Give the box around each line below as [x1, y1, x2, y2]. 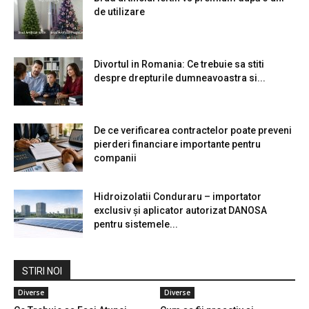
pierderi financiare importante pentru [94, 139, 261, 150]
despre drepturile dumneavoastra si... [94, 72, 266, 84]
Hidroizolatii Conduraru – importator [94, 191, 261, 203]
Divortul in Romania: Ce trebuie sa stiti [94, 59, 264, 70]
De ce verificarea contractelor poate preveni [94, 125, 292, 137]
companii [94, 152, 137, 164]
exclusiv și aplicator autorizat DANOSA [94, 205, 267, 217]
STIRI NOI [22, 266, 62, 277]
